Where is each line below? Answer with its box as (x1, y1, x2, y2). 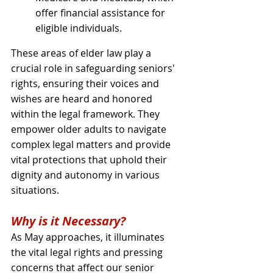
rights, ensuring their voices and (11, 77, 161, 90)
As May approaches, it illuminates (11, 230, 167, 244)
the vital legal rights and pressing (11, 246, 165, 259)
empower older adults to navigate (11, 122, 169, 136)
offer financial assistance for (35, 6, 168, 19)
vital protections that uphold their (11, 153, 169, 166)
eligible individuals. (35, 21, 122, 35)
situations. (11, 183, 59, 197)
